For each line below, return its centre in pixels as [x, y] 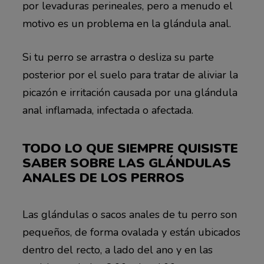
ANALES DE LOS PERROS [103, 178]
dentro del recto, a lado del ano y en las [117, 250]
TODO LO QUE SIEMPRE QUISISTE [130, 148]
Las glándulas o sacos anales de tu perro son [129, 215]
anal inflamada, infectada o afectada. [108, 110]
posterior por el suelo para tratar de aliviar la [130, 75]
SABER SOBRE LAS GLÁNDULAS [126, 163]
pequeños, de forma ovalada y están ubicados [131, 232]
